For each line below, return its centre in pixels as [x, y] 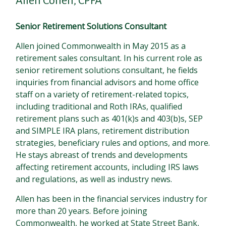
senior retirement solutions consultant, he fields [107, 70]
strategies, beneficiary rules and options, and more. [113, 143]
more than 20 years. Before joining [82, 211]
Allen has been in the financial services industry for [112, 199]
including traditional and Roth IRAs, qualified [99, 106]
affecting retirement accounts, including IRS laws [107, 167]
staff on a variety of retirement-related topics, [102, 94]
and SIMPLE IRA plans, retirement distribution [103, 131]
